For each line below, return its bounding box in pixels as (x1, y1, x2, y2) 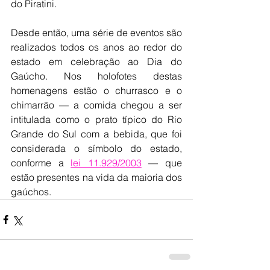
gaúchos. (11, 186, 51, 198)
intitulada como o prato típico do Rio (11, 113, 182, 125)
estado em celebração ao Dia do (11, 55, 182, 67)
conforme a (11, 157, 71, 169)
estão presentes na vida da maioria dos (11, 171, 182, 183)
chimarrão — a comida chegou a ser (11, 99, 182, 111)
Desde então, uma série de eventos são (11, 27, 182, 39)
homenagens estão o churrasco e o (11, 84, 182, 96)
